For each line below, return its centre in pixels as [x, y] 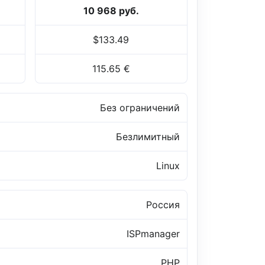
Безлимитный [148, 137]
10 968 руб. [111, 11]
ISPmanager [153, 234]
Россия [163, 205]
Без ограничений [140, 108]
